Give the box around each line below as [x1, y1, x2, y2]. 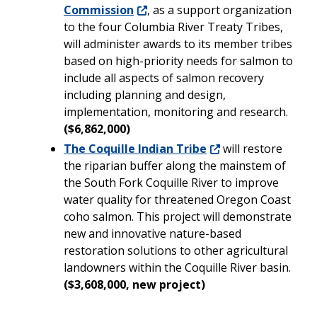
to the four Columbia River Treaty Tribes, [64, 18, 283, 35]
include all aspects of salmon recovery [64, 69, 264, 86]
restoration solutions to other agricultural [64, 242, 288, 258]
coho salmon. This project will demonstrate [64, 208, 292, 224]
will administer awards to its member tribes [64, 35, 292, 52]
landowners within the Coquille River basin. [64, 259, 291, 275]
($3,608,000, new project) [64, 276, 205, 292]
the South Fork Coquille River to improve [64, 174, 279, 190]
